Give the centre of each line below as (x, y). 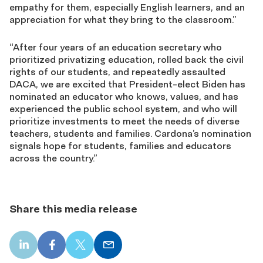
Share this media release (73, 209)
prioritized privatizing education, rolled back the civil (127, 59)
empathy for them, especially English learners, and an (127, 7)
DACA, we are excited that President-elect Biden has (127, 84)
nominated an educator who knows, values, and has (124, 96)
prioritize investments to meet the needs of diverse (124, 121)
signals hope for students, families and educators (120, 146)
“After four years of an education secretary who (116, 47)
